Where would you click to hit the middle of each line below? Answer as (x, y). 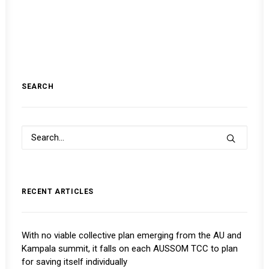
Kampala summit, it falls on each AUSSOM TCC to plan (130, 249)
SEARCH (38, 86)
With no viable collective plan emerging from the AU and (131, 235)
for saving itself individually (74, 262)
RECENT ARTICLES (58, 192)
